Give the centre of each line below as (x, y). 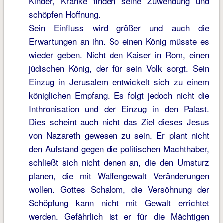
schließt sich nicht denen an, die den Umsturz (119, 162)
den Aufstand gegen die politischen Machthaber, (119, 149)
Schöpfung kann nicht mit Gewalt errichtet (119, 203)
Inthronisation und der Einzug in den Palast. (119, 109)
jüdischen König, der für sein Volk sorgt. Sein (119, 68)
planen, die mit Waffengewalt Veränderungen (119, 176)
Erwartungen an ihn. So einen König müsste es (119, 41)
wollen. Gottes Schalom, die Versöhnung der (119, 189)
